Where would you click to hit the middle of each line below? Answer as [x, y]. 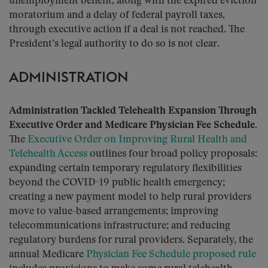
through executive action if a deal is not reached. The [127, 30]
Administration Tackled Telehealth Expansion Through [133, 111]
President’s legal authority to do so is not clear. [114, 44]
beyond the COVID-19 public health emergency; [117, 183]
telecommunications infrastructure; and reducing [120, 226]
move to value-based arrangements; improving [114, 211]
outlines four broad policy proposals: [172, 154]
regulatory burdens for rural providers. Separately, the [131, 240]
